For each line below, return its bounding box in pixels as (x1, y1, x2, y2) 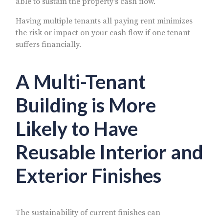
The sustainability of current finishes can (16, 207, 160, 218)
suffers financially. (16, 39, 81, 49)
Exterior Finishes (16, 163, 161, 187)
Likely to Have (16, 116, 138, 140)
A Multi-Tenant (16, 69, 146, 93)
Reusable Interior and (16, 140, 203, 164)
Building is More (16, 93, 156, 117)
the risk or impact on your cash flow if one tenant (16, 27, 190, 38)
